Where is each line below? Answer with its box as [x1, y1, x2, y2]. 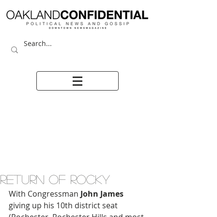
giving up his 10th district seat [9, 200, 120, 211]
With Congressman [9, 188, 78, 199]
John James [78, 188, 124, 199]
